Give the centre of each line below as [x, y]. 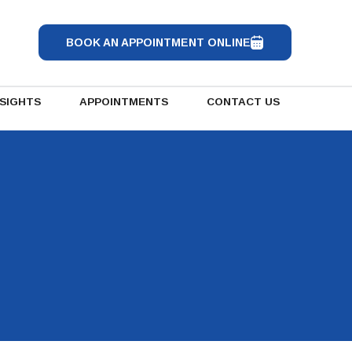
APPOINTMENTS [124, 102]
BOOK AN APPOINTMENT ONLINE [158, 43]
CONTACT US [244, 102]
